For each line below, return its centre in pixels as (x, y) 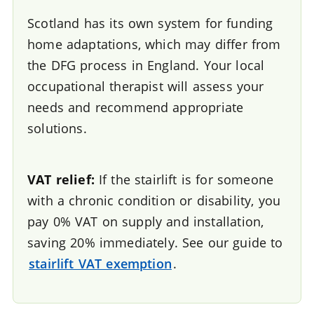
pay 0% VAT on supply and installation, (146, 221)
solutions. (57, 128)
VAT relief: (61, 179)
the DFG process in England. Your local (146, 65)
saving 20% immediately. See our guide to (155, 242)
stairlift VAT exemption (100, 263)
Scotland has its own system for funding (150, 23)
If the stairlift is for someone (184, 179)
